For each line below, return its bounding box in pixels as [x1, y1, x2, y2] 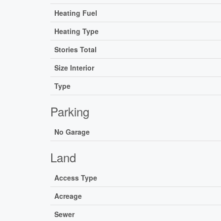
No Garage [54, 127, 90, 137]
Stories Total [54, 44, 97, 55]
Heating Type [54, 26, 99, 37]
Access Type [54, 173, 97, 183]
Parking [50, 103, 89, 120]
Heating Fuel [54, 8, 97, 18]
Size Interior [54, 63, 94, 73]
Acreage [54, 191, 82, 201]
